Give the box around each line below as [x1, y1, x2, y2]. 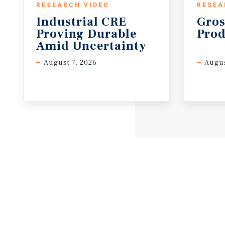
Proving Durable [36, 26, 140, 42]
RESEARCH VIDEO [36, 2, 109, 9]
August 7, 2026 [44, 58, 97, 67]
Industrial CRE [36, 14, 127, 30]
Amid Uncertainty [36, 38, 147, 54]
